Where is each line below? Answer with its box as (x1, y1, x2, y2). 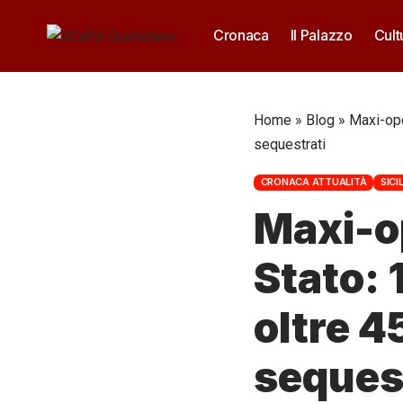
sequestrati (254, 136, 326, 153)
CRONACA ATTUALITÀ (260, 175, 367, 189)
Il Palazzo (290, 26, 353, 44)
